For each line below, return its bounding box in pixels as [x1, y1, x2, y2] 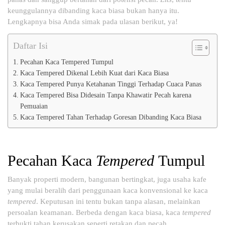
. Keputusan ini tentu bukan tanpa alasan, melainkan [36, 197, 200, 206]
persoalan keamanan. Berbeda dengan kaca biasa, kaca [8, 208, 182, 217]
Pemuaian [20, 101, 48, 110]
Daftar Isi [13, 40, 48, 51]
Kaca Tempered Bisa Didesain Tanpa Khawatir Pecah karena [20, 90, 191, 99]
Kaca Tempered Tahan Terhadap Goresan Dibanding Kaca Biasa [20, 113, 201, 121]
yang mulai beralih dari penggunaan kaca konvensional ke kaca [8, 186, 208, 195]
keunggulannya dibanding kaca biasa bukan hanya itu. [8, 6, 179, 15]
